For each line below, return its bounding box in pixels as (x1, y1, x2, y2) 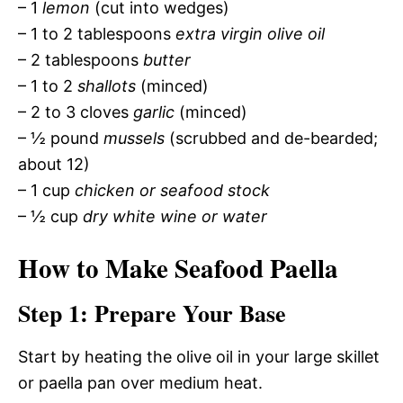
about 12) (18, 155, 90, 174)
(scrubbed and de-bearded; (165, 129, 378, 148)
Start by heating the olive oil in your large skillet (18, 347, 380, 366)
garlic (133, 103, 175, 121)
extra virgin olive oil (175, 24, 325, 43)
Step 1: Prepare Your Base (18, 296, 286, 330)
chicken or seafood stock (75, 181, 270, 200)
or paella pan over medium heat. (18, 373, 263, 392)
